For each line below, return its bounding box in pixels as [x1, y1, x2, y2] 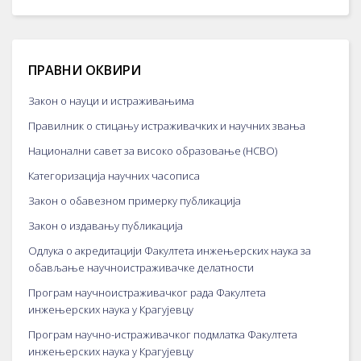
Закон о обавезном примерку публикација [28, 193, 241, 208]
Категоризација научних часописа [28, 168, 200, 183]
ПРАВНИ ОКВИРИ [28, 61, 141, 79]
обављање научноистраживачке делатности [28, 260, 254, 275]
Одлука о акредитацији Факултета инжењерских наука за [28, 243, 311, 258]
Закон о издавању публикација [28, 218, 183, 233]
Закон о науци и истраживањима [28, 93, 194, 108]
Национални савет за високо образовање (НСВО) [28, 143, 277, 158]
